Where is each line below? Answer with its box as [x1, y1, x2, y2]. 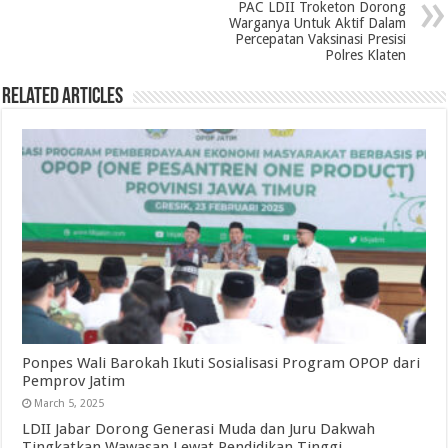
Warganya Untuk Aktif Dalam [228, 14, 406, 31]
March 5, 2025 [34, 396, 105, 410]
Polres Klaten [324, 46, 406, 63]
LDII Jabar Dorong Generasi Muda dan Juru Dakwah [22, 419, 376, 438]
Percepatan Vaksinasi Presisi [234, 30, 406, 47]
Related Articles [2, 85, 124, 109]
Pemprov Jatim [22, 371, 126, 390]
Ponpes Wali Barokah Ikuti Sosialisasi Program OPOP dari [22, 353, 421, 372]
